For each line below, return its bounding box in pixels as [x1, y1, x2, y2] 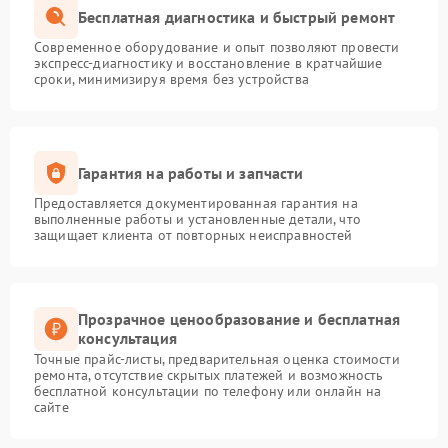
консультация [78, 328, 177, 348]
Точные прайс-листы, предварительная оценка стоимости [34, 350, 400, 368]
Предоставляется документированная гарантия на [34, 194, 358, 212]
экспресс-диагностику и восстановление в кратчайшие [34, 54, 383, 72]
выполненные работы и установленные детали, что [34, 210, 361, 228]
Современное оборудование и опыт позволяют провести [34, 38, 400, 56]
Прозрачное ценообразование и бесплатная [78, 309, 401, 329]
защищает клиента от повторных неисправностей [34, 226, 353, 244]
